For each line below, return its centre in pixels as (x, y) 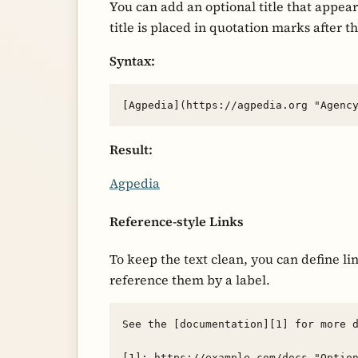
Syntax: (132, 61)
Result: (131, 150)
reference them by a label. (190, 280)
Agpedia (135, 183)
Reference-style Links (177, 221)
